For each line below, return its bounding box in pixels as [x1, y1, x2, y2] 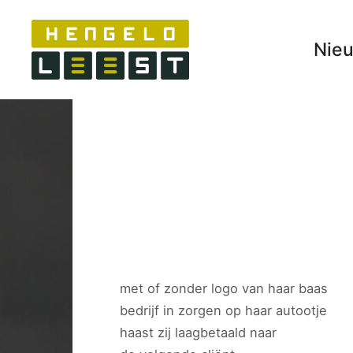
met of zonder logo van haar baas [120, 281, 328, 296]
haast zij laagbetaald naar [120, 325, 277, 340]
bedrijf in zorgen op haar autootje [120, 303, 327, 318]
